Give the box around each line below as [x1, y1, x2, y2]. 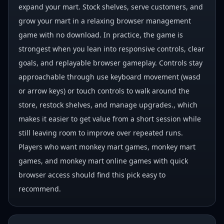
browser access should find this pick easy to [18, 170, 165, 179]
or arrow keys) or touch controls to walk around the [18, 86, 189, 95]
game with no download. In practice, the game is [18, 30, 183, 39]
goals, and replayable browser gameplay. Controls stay [18, 58, 202, 67]
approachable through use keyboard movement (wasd [18, 72, 200, 81]
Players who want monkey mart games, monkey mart [18, 142, 195, 151]
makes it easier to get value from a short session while [18, 114, 201, 123]
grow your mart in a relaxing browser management [18, 16, 191, 25]
